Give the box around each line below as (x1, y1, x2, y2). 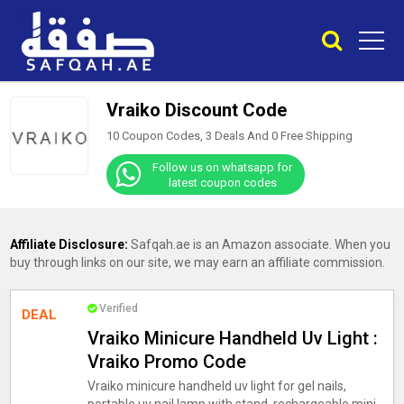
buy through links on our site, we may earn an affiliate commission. (10, 255, 386, 270)
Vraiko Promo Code (87, 351, 246, 372)
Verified (98, 302, 138, 315)
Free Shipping (277, 129, 353, 142)
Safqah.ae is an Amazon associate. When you (128, 237, 391, 252)
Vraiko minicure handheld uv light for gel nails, (87, 379, 346, 393)
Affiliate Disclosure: (10, 237, 129, 252)
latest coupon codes (168, 175, 277, 189)
